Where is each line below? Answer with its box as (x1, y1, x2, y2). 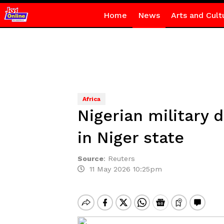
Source (77, 154, 103, 162)
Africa (82, 95, 100, 102)
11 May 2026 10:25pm (84, 165, 162, 173)
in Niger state (77, 128, 184, 147)
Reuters (107, 154, 135, 162)
